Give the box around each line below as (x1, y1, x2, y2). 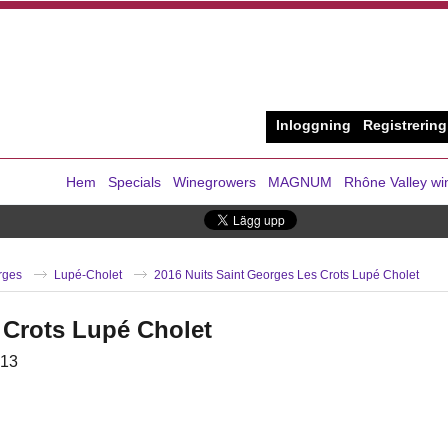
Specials (108, 173, 161, 190)
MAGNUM (268, 173, 332, 190)
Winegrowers (173, 173, 256, 190)
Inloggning (276, 118, 351, 133)
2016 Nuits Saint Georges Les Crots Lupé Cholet (154, 268, 419, 281)
